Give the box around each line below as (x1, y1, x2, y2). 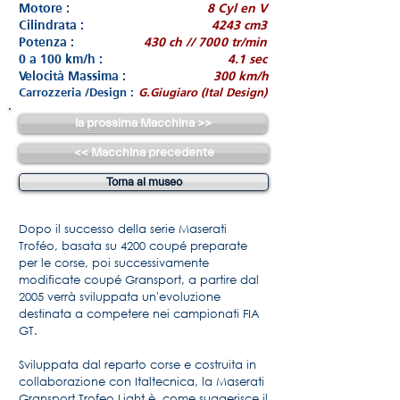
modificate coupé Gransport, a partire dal (19, 272, 259, 287)
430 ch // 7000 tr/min (144, 34, 267, 50)
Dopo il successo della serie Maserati (19, 221, 227, 237)
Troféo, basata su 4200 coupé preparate (19, 238, 247, 254)
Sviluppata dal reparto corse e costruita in (19, 357, 256, 372)
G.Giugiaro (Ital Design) (138, 85, 267, 100)
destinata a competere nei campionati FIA (19, 306, 260, 321)
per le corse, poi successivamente (19, 255, 209, 271)
